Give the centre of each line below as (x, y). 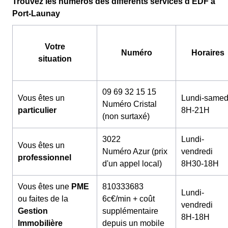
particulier (37, 110)
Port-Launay (36, 14)
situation (55, 59)
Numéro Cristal (130, 104)
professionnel (45, 158)
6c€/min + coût (129, 199)
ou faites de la (43, 199)
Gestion (33, 211)
